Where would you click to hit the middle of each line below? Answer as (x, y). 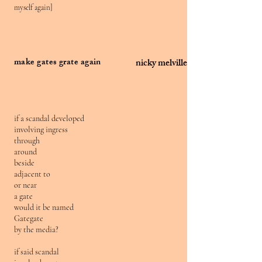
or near (25, 185)
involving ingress (41, 130)
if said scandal (37, 252)
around (25, 152)
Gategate (29, 218)
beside (24, 163)
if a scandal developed (49, 118)
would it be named (44, 207)
